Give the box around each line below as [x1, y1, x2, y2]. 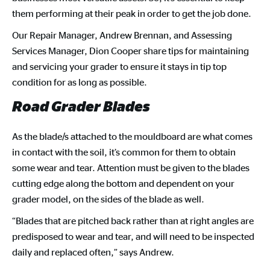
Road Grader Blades [12, 98, 150, 114]
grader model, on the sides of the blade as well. [12, 193, 206, 205]
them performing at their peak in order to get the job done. [12, 7, 253, 19]
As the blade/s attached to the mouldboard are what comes [12, 130, 253, 142]
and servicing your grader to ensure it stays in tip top [12, 60, 227, 72]
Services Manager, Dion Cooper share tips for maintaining [12, 45, 249, 57]
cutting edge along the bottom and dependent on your [12, 177, 234, 189]
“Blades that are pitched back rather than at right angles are [12, 215, 254, 227]
